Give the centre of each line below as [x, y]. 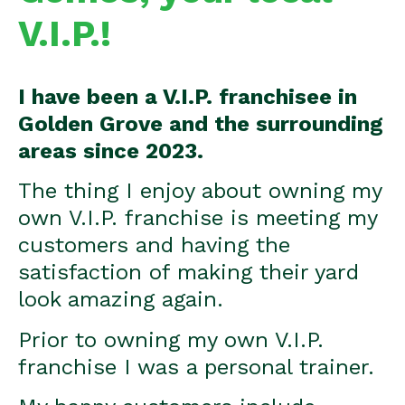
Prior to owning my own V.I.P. [171, 339]
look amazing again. [121, 300]
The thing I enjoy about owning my [200, 191]
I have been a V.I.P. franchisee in [188, 97]
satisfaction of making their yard [188, 273]
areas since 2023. [111, 151]
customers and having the [154, 245]
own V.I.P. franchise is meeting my [198, 218]
